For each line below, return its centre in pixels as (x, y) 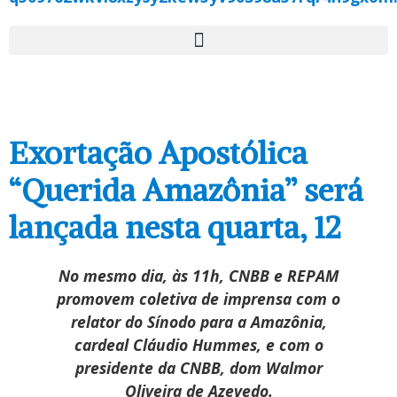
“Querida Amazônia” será (186, 191)
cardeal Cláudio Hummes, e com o (198, 345)
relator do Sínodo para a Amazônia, (198, 322)
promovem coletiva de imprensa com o (198, 299)
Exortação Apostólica (158, 153)
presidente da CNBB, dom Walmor (198, 368)
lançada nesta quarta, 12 (175, 228)
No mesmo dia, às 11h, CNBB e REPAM (198, 276)
